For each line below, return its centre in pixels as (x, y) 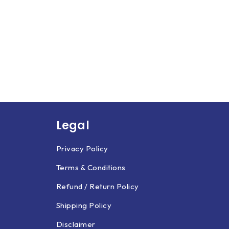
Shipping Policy (84, 205)
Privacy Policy (82, 148)
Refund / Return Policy (97, 186)
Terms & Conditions (91, 167)
